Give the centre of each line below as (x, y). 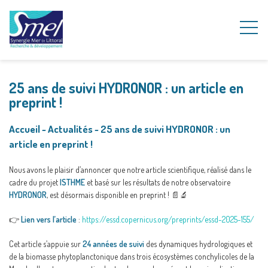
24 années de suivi (113, 244)
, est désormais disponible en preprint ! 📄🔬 (117, 195)
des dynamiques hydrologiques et (198, 244)
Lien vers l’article (49, 219)
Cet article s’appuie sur (46, 244)
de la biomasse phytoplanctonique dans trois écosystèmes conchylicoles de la (132, 256)
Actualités (70, 129)
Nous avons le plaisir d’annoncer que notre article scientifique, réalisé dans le (130, 170)
